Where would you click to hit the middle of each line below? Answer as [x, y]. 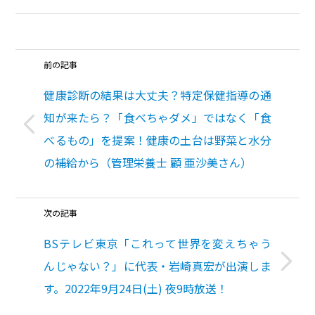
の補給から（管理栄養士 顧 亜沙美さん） [148, 163]
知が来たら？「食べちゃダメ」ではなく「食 [157, 118]
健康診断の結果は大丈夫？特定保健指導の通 [157, 95]
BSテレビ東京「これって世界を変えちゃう [157, 244]
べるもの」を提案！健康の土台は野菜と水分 [157, 140]
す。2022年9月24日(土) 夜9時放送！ [136, 289]
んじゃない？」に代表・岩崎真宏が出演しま [157, 266]
